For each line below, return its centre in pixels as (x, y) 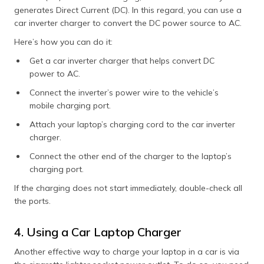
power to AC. (55, 73)
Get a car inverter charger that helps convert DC (122, 60)
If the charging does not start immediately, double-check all (128, 188)
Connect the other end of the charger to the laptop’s (131, 156)
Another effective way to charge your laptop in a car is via (127, 251)
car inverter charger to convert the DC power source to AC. (129, 23)
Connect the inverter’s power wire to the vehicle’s (124, 92)
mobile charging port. (71, 105)
